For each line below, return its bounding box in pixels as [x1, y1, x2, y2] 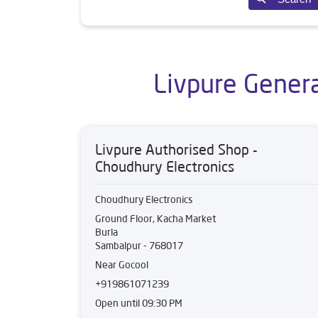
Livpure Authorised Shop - [95, 141, 258, 158]
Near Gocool [95, 258, 148, 271]
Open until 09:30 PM [95, 297, 182, 309]
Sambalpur [95, 239, 141, 252]
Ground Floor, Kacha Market [95, 212, 216, 225]
